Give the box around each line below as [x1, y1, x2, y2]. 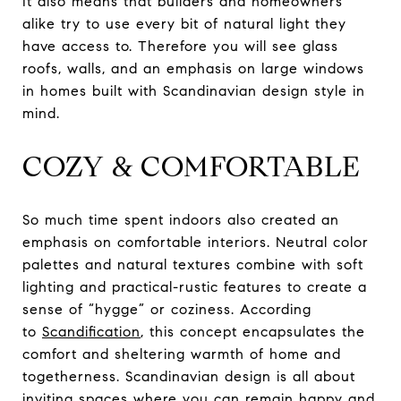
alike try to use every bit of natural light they [22, 15, 346, 33]
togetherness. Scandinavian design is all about [22, 368, 355, 386]
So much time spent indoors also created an [22, 211, 339, 229]
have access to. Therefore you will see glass [22, 38, 338, 55]
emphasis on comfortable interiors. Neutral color [22, 234, 369, 252]
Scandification [42, 323, 141, 341]
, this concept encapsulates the [141, 323, 365, 341]
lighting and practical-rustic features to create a [22, 278, 367, 296]
